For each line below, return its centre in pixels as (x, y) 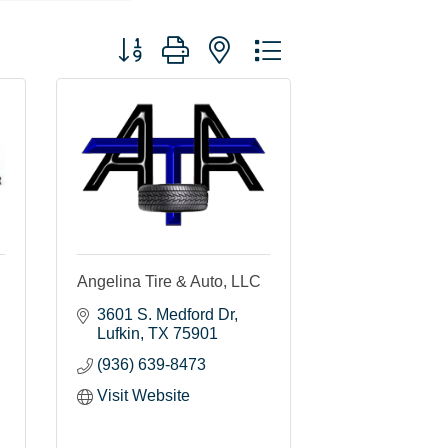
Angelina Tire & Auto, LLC (169, 281)
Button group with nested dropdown (232, 41)
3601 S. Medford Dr (165, 314)
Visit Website (143, 395)
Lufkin (118, 333)
